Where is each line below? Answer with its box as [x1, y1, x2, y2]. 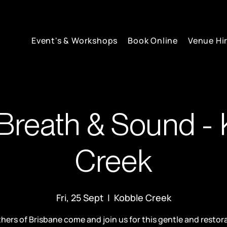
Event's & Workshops [31, 34, 118, 46]
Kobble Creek [113, 192, 171, 204]
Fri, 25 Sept [56, 192, 103, 204]
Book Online [128, 34, 178, 46]
